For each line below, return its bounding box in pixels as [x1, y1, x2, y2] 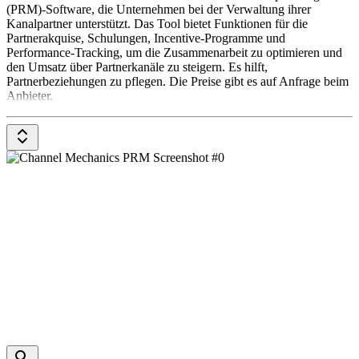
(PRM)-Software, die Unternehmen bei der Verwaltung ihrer [6, 2, 311, 17]
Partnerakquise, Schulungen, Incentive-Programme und [6, 31, 285, 46]
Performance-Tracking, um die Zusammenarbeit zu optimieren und [6, 46, 342, 60]
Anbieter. [6, 89, 53, 103]
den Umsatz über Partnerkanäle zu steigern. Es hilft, [6, 60, 268, 75]
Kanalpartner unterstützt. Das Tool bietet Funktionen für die [6, 17, 308, 31]
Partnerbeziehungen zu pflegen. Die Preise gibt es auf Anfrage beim [6, 75, 349, 89]
